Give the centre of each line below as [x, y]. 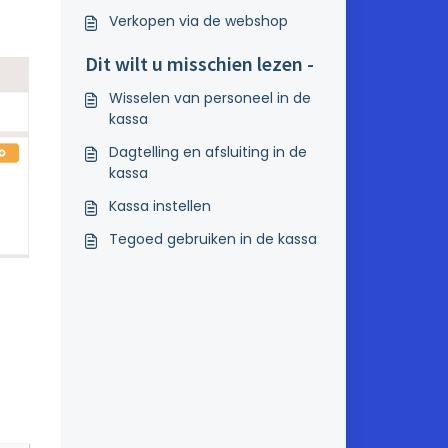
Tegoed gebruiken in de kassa [212, 239]
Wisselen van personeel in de [209, 98]
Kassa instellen [159, 206]
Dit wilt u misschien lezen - [199, 63]
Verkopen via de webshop [198, 21]
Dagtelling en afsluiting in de [207, 152]
